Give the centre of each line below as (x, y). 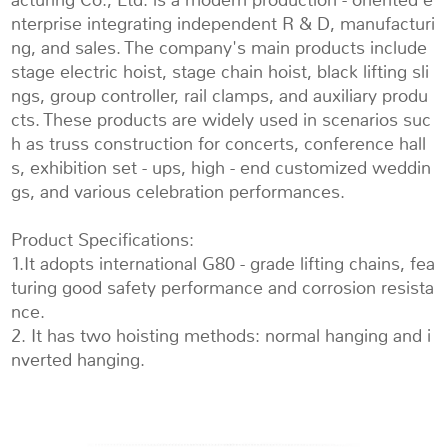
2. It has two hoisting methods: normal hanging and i (221, 335)
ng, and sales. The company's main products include (219, 47)
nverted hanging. (81, 359)
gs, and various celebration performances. (178, 191)
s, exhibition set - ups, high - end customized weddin (221, 167)
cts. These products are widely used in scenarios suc (221, 119)
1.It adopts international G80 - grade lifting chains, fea (223, 263)
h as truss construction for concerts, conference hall (219, 143)
